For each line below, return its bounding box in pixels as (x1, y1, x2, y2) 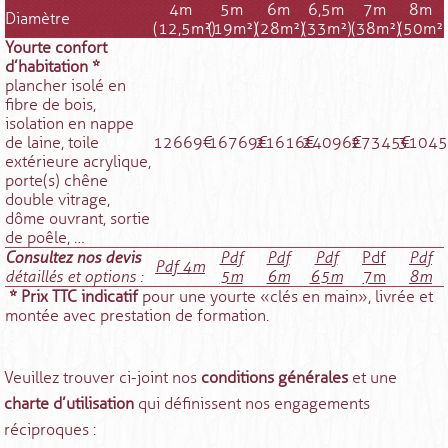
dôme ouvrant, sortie (4, 209, 150, 229)
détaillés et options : (4, 267, 143, 287)
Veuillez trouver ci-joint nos (4, 368, 202, 388)
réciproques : (4, 420, 97, 440)
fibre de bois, (4, 95, 96, 115)
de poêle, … (4, 228, 85, 248)
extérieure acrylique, (4, 152, 151, 172)
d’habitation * (4, 57, 100, 77)
